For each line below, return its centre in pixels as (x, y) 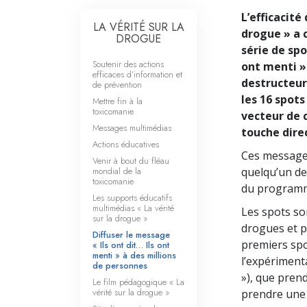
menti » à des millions (134, 255)
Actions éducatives (126, 144)
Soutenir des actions (128, 64)
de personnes (120, 265)
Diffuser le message (131, 234)
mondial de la (117, 171)
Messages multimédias (132, 127)
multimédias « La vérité (133, 208)
